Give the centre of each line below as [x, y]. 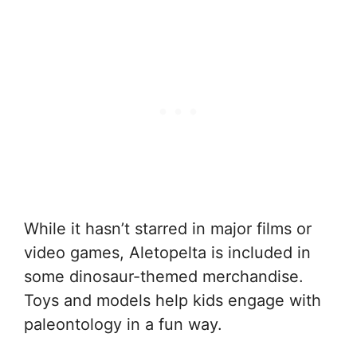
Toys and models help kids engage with [173, 300]
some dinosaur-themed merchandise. [164, 276]
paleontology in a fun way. [123, 324]
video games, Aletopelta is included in [167, 252]
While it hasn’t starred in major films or [168, 228]
